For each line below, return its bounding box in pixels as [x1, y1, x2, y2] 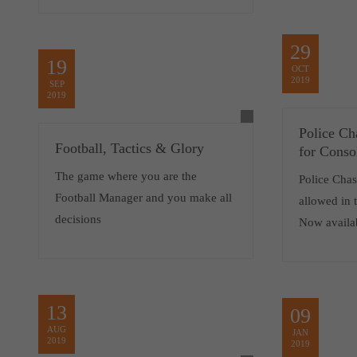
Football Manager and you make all [55, 190, 233, 204]
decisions [55, 212, 102, 226]
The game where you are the [55, 169, 198, 182]
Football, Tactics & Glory [55, 139, 205, 156]
